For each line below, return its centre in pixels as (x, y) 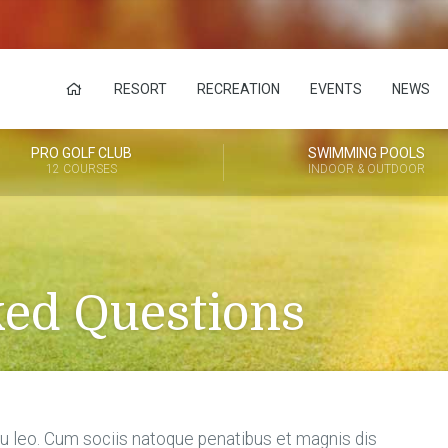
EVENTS (336, 89)
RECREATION (238, 89)
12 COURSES (81, 169)
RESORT (140, 89)
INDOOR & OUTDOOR (366, 169)
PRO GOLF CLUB (81, 153)
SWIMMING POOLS (366, 153)
